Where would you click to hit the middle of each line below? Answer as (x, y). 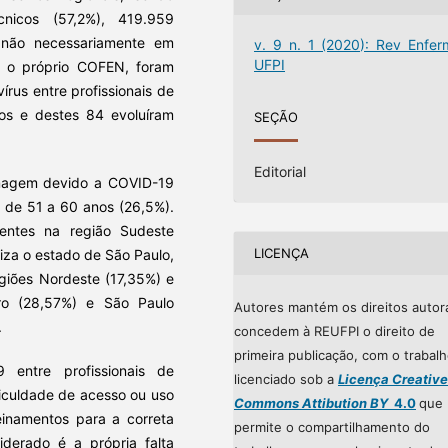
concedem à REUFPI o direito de (334, 330)
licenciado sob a (286, 378)
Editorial (280, 171)
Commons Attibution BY (311, 402)
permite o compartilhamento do (332, 426)
